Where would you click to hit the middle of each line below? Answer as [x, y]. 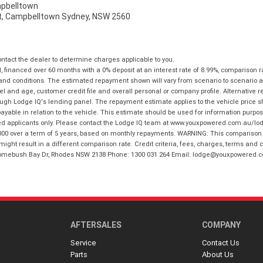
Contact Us [221, 243]
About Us [218, 255]
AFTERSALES [96, 225]
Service [83, 243]
